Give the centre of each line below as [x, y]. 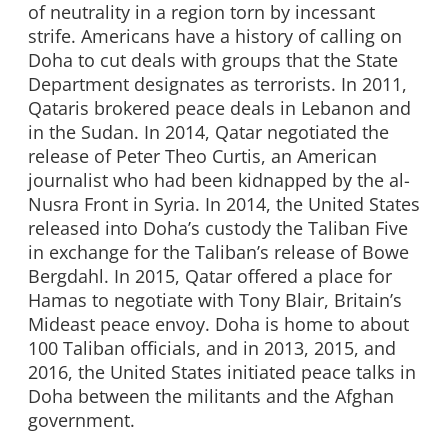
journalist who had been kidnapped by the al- [219, 179]
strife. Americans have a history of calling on [215, 35]
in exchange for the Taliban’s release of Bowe [218, 251]
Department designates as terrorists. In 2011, [217, 83]
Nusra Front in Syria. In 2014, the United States [224, 203]
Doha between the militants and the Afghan [211, 395]
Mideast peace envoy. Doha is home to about [218, 323]
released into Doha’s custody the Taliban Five [218, 227]
